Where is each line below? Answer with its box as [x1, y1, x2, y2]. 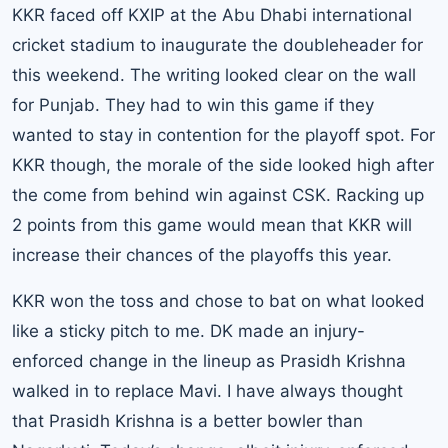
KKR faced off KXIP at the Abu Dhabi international [12, 4, 412, 25]
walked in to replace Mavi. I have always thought [12, 380, 403, 401]
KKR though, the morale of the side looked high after [12, 154, 434, 175]
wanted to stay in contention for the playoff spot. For [12, 124, 435, 145]
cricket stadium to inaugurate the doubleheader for [12, 34, 423, 55]
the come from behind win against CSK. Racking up [12, 184, 424, 205]
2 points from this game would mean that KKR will [12, 214, 412, 235]
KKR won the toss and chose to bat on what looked [12, 290, 425, 311]
